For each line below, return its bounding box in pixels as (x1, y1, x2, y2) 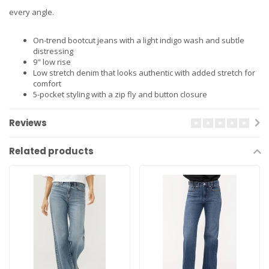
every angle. (9, 7, 54, 18)
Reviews (9, 116, 47, 129)
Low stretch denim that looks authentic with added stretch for (33, 67, 255, 78)
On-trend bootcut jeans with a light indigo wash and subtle (33, 34, 244, 46)
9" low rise (33, 56, 71, 67)
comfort (33, 77, 61, 89)
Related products (9, 144, 94, 157)
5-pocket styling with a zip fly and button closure (33, 88, 207, 100)
